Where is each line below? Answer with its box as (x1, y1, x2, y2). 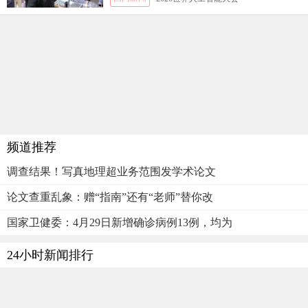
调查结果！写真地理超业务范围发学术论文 (7, 166, 216, 177)
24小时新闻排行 (7, 248, 93, 262)
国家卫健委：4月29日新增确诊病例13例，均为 (7, 217, 232, 228)
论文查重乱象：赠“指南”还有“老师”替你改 (7, 191, 213, 203)
